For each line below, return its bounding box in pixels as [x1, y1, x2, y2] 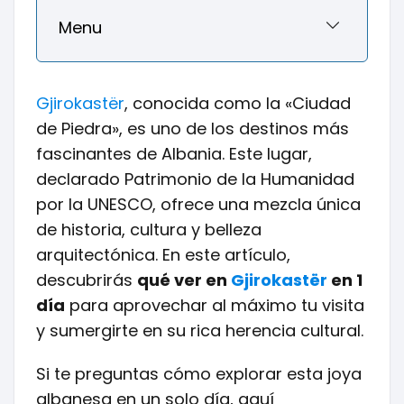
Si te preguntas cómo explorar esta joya [36, 363, 362, 385]
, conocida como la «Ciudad [124, 92, 351, 115]
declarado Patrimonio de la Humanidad [36, 168, 354, 190]
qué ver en [137, 269, 231, 291]
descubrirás [36, 269, 137, 291]
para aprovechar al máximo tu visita [65, 294, 364, 317]
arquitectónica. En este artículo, [36, 243, 290, 266]
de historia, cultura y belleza [36, 218, 262, 241]
